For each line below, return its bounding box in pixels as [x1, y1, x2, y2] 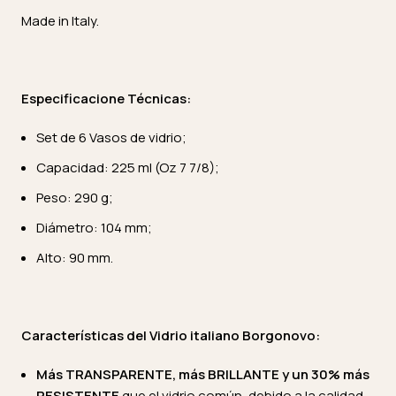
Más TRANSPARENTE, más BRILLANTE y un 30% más [36, 365, 369, 384]
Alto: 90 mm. [36, 248, 113, 267]
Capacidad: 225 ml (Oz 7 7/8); [36, 158, 219, 177]
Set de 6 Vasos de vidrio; [36, 128, 187, 147]
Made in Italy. [21, 11, 99, 30]
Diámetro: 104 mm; [36, 218, 152, 237]
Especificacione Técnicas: [21, 89, 191, 108]
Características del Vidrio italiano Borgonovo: [21, 326, 320, 345]
